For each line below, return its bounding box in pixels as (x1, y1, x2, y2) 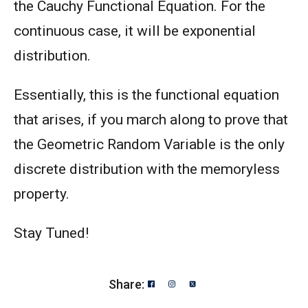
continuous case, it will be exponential (14, 22, 256, 39)
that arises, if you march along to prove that (14, 111, 288, 128)
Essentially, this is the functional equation (14, 86, 279, 103)
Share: (109, 276, 144, 291)
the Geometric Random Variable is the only (14, 135, 285, 153)
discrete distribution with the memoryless (14, 160, 280, 177)
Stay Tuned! (14, 224, 89, 241)
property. (14, 185, 69, 202)
